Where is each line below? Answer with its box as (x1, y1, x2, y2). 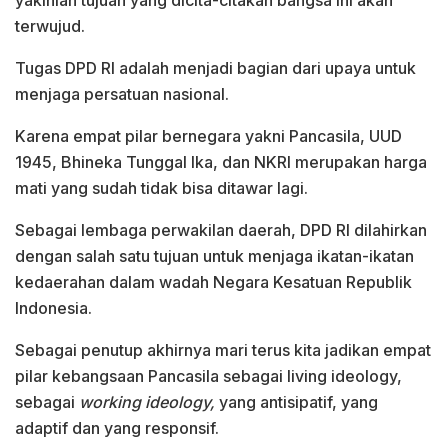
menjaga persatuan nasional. (15, 83, 229, 104)
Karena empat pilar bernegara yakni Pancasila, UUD (15, 125, 402, 146)
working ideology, (79, 391, 215, 412)
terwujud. (15, 15, 85, 36)
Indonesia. (15, 297, 92, 318)
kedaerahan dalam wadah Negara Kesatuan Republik (15, 271, 412, 292)
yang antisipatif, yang (215, 391, 378, 412)
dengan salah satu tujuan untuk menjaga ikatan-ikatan (15, 245, 414, 266)
